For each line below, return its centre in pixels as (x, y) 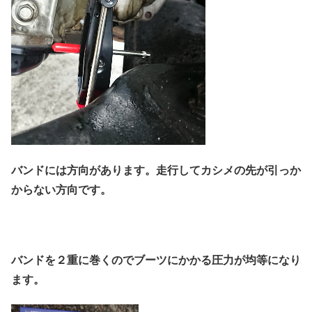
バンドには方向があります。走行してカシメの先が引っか (156, 170)
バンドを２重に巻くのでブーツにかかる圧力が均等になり (156, 259)
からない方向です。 (61, 189)
